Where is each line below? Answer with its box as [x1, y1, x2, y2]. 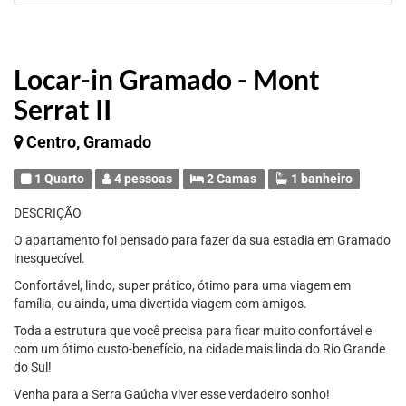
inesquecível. [14, 251, 85, 266]
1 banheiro [287, 171, 353, 186]
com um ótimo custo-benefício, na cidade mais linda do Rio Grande [14, 342, 385, 356]
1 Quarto [32, 171, 85, 186]
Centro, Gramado [26, 132, 151, 151]
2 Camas [204, 171, 257, 186]
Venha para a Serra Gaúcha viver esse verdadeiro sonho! [14, 387, 330, 401]
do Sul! [14, 360, 52, 374]
